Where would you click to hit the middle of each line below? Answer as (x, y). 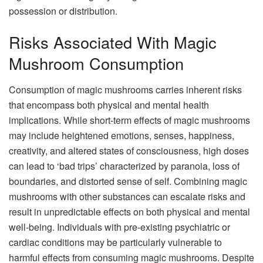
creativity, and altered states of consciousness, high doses (129, 150)
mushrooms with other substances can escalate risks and (127, 196)
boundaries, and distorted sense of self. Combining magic (128, 181)
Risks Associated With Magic (113, 42)
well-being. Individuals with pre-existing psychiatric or (119, 227)
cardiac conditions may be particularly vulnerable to (115, 242)
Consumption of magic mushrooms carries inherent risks (125, 89)
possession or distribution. (63, 11)
